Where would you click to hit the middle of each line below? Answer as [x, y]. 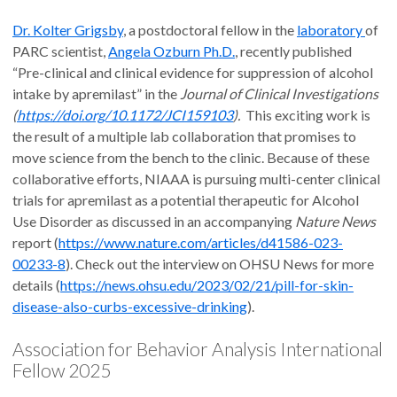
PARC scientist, [60, 51]
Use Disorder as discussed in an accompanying [154, 222]
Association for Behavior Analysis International [198, 349]
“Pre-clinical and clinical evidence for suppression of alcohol [193, 73]
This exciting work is [308, 115]
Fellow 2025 [62, 370]
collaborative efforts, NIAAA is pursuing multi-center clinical [196, 179]
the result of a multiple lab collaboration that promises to [184, 136]
